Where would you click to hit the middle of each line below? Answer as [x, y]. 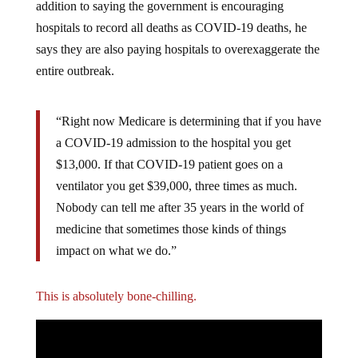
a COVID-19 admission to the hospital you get [173, 142]
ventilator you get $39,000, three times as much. [176, 185]
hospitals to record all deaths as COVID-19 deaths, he [171, 27]
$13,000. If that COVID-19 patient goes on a [169, 164]
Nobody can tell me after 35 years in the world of [179, 207]
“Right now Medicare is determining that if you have [188, 121]
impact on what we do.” [116, 250]
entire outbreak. [75, 70]
